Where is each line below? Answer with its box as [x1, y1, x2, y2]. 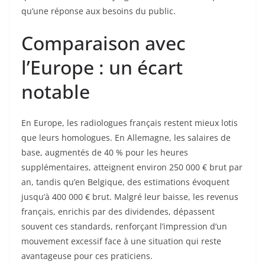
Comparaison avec [21, 30, 186, 56]
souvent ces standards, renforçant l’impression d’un [21, 221, 227, 232]
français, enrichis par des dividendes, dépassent [21, 206, 215, 218]
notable [21, 79, 90, 105]
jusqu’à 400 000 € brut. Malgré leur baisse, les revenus [21, 191, 238, 203]
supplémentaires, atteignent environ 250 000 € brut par [21, 161, 243, 173]
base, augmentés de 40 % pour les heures [21, 147, 188, 159]
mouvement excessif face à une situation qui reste [21, 235, 221, 247]
